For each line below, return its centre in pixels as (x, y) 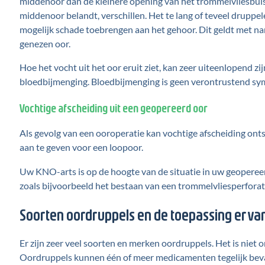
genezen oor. (45, 43)
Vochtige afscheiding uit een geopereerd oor (113, 107)
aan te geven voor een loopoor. (81, 147)
